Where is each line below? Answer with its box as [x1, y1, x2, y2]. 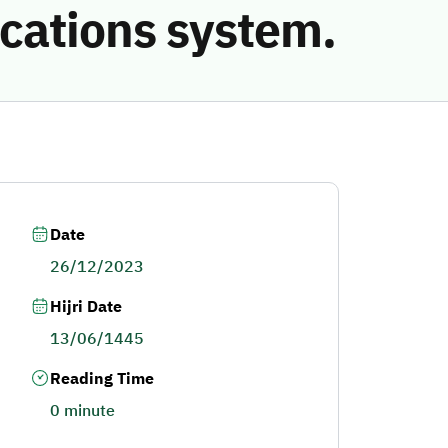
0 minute [49, 399, 115, 423]
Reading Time [49, 367, 154, 391]
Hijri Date [49, 295, 122, 319]
